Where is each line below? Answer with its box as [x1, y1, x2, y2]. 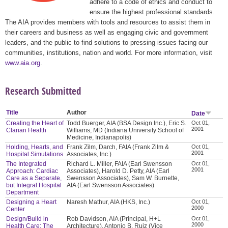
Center [6, 205, 25, 213]
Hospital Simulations [6, 150, 64, 158]
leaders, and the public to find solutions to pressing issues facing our [5, 38, 208, 46]
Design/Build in [6, 215, 49, 222]
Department [6, 188, 39, 196]
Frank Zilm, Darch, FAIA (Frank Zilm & [67, 143, 169, 151]
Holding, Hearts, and [6, 143, 64, 151]
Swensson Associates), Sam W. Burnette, [67, 174, 180, 182]
